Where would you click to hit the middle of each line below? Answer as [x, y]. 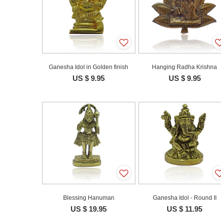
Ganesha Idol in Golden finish [89, 67]
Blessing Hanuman [89, 198]
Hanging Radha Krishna [185, 67]
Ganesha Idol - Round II [184, 198]
